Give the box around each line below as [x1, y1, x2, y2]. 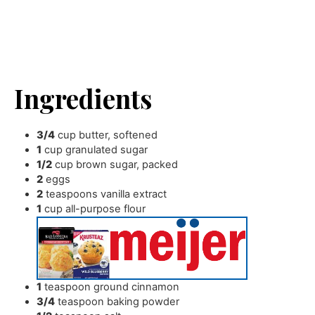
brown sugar [76, 157, 137, 171]
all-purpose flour [65, 202, 146, 215]
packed [142, 157, 179, 171]
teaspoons [46, 187, 98, 200]
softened [113, 128, 158, 141]
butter [79, 128, 108, 141]
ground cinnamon [94, 280, 180, 293]
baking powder [107, 295, 180, 308]
